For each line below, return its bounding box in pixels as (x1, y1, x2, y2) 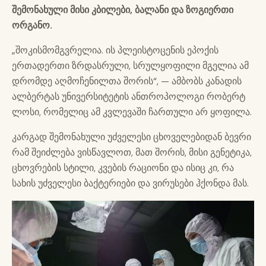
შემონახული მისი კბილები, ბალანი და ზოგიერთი (12, 4, 233, 17)
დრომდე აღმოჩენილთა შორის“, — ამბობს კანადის (12, 75, 242, 88)
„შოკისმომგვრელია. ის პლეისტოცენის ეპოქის (12, 44, 218, 57)
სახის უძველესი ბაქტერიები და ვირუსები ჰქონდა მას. (12, 177, 249, 190)
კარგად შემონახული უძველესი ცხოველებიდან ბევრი (12, 131, 251, 144)
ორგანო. (12, 19, 52, 32)
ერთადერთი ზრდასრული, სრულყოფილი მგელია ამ (12, 59, 249, 72)
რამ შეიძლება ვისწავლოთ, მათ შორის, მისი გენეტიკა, (12, 146, 252, 159)
